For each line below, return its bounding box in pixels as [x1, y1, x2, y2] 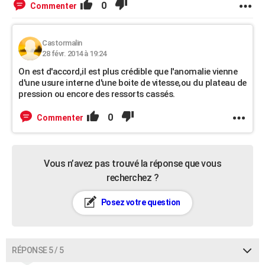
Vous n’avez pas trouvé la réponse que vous [44, 158, 221, 169]
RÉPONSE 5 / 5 [12, 245, 64, 255]
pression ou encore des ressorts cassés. [18, 89, 175, 99]
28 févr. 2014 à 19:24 [42, 49, 106, 58]
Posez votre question [99, 198, 180, 207]
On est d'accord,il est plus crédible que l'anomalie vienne [18, 66, 237, 77]
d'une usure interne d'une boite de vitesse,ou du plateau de [18, 77, 247, 88]
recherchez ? [106, 172, 159, 183]
